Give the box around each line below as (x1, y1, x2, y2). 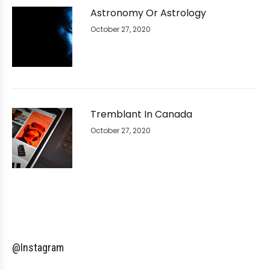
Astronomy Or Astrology (90, 6, 206, 20)
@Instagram (12, 241, 64, 254)
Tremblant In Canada (90, 107, 192, 122)
